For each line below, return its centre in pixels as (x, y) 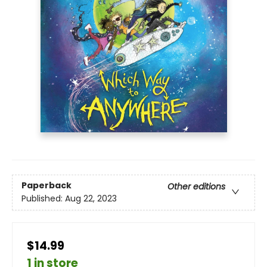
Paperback (46, 186)
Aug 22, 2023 (91, 199)
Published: (43, 199)
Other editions (196, 187)
